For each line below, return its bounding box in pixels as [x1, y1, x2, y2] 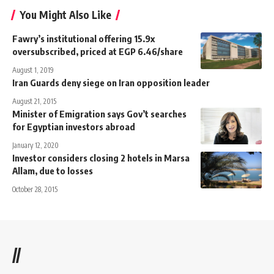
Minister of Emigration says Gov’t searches [12, 108, 187, 119]
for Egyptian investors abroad [12, 120, 135, 132]
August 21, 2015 [12, 96, 56, 106]
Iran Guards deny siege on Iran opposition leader [12, 76, 210, 88]
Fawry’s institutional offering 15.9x [12, 32, 155, 44]
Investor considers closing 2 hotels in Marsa [12, 152, 190, 163]
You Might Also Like [20, 7, 111, 21]
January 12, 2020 [12, 140, 59, 150]
